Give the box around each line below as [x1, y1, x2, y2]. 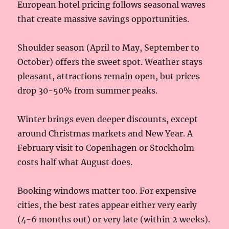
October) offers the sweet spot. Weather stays [17, 56, 203, 67]
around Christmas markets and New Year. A [17, 128, 193, 139]
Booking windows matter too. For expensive [17, 185, 197, 196]
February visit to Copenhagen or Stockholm [17, 142, 195, 153]
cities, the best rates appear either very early [17, 199, 197, 210]
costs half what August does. [17, 156, 133, 167]
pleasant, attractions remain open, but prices [17, 71, 200, 81]
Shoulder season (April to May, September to [17, 42, 200, 53]
